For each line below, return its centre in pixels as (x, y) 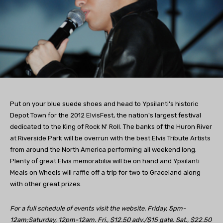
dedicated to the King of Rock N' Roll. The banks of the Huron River (111, 127)
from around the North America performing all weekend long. (103, 150)
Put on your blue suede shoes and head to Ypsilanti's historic (104, 104)
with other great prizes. (46, 184)
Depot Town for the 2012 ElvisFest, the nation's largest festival (106, 115)
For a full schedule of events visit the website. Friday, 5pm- (98, 209)
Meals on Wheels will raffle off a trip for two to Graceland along (105, 173)
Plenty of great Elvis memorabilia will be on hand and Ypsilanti (105, 161)
